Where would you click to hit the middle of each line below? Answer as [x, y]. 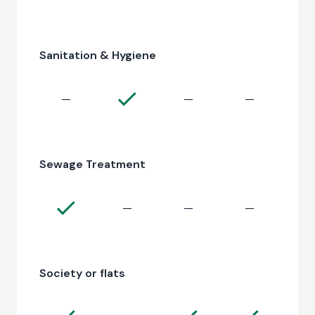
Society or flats [82, 273]
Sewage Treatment [92, 164]
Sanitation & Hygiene [98, 55]
